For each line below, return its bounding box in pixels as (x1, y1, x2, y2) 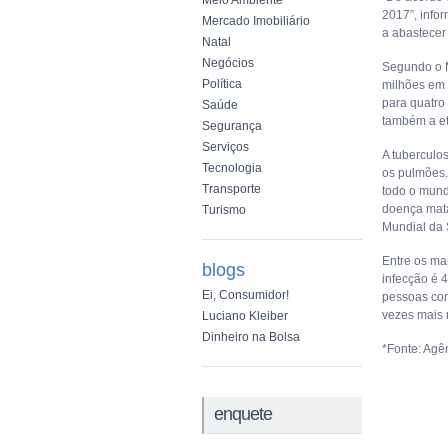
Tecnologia (202, 161, 262, 175)
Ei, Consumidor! (202, 288, 289, 302)
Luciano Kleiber (202, 309, 288, 323)
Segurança (202, 119, 262, 133)
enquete (214, 404, 272, 424)
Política (202, 77, 242, 91)
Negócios (202, 56, 254, 70)
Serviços (202, 140, 249, 154)
